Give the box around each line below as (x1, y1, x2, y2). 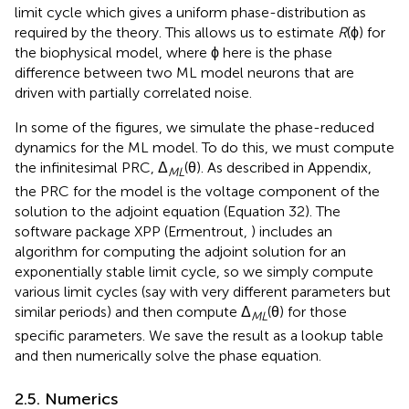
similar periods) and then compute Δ (15, 302, 251, 320)
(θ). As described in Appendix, (184, 158, 372, 176)
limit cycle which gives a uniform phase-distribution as (15, 3, 366, 21)
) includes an (251, 222, 332, 240)
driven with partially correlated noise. (15, 83, 252, 101)
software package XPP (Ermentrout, (15, 222, 251, 240)
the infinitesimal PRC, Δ (15, 158, 168, 176)
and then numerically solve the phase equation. (15, 347, 321, 365)
